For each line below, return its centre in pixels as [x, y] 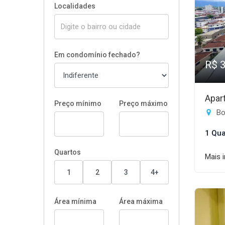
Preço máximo [143, 103]
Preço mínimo [78, 103]
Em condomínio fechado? [97, 55]
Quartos [68, 152]
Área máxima [141, 201]
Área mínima [75, 201]
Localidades [75, 6]
